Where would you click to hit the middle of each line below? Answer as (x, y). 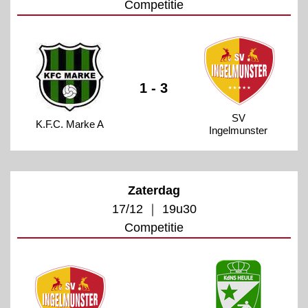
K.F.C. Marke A (69, 124)
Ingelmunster (239, 130)
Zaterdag (154, 190)
